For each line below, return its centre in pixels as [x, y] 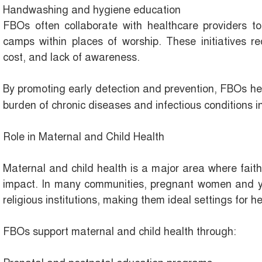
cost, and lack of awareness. [71, 58]
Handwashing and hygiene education [92, 10]
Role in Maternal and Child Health [84, 137]
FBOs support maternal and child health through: [120, 232]
